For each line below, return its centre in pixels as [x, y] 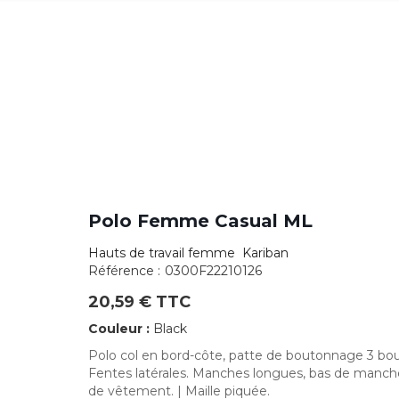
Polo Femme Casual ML [200, 221]
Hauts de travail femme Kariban [188, 253]
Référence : [124, 271]
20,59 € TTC [139, 302]
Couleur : [121, 329]
